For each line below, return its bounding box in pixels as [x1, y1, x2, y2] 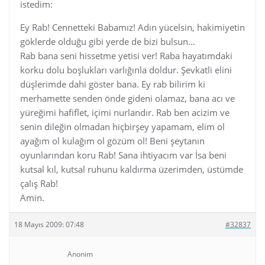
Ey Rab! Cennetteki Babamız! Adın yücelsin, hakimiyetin [20, 21, 245, 33]
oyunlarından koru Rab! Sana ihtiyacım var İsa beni [20, 148, 227, 161]
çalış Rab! [20, 177, 58, 189]
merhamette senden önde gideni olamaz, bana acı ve [20, 92, 235, 104]
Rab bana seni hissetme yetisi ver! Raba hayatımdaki [20, 49, 232, 62]
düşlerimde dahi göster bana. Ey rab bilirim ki [20, 77, 205, 90]
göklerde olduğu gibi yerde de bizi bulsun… [20, 35, 195, 47]
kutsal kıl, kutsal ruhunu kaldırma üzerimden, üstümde [20, 163, 243, 175]
